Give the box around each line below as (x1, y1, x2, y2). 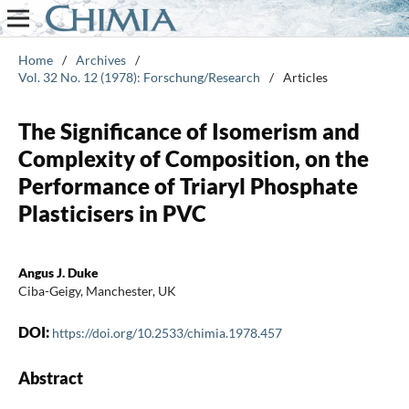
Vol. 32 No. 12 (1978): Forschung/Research (17, 68, 260, 85)
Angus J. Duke (17, 264, 99, 280)
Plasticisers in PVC (17, 199, 206, 226)
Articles (282, 68, 328, 85)
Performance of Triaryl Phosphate (17, 172, 358, 199)
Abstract (17, 367, 83, 388)
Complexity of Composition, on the (17, 144, 369, 172)
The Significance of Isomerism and (17, 117, 360, 144)
